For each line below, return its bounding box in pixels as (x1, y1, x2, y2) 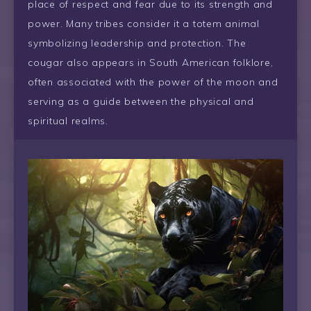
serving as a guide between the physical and (28, 94, 254, 108)
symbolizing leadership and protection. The (28, 36, 246, 49)
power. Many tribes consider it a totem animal (28, 17, 260, 30)
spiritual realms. (28, 114, 108, 127)
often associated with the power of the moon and (28, 75, 278, 88)
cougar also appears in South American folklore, (28, 56, 274, 69)
